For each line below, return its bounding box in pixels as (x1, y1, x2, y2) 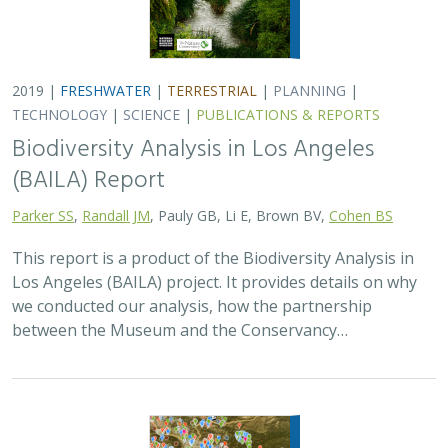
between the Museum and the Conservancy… (12, 319, 348, 341)
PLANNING (273, 81, 346, 100)
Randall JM (82, 206, 150, 225)
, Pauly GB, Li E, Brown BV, (150, 206, 329, 225)
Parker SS (12, 206, 74, 225)
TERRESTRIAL (167, 81, 257, 100)
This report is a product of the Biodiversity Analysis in (12, 247, 414, 269)
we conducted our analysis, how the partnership (12, 295, 372, 317)
